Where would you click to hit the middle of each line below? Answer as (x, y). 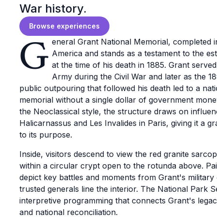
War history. (53, 8)
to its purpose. (46, 135)
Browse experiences (64, 26)
